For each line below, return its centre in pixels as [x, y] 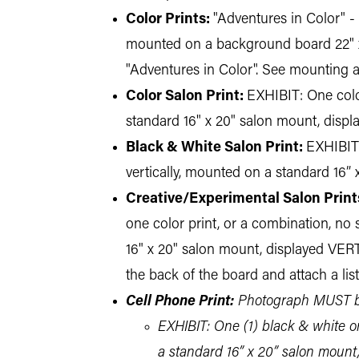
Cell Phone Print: [180, 302]
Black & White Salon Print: [214, 148]
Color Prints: [168, 20]
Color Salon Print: [185, 97]
